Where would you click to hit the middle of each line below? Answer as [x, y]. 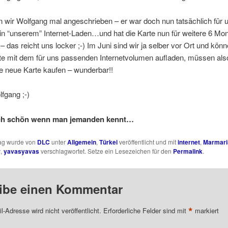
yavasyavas [21, 151]
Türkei [108, 142]
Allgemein [81, 142]
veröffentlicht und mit [147, 142]
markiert [206, 210]
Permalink [188, 151]
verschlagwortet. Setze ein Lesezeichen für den [106, 151]
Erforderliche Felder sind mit [146, 210]
